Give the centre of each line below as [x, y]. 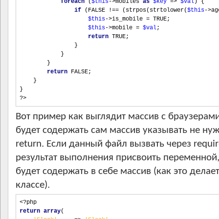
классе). [33, 185]
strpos [136, 10]
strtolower [167, 10]
